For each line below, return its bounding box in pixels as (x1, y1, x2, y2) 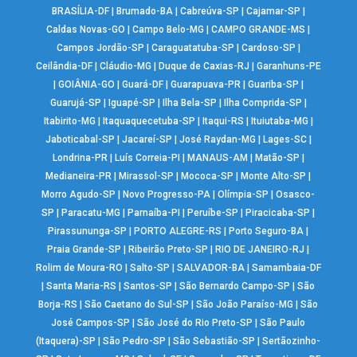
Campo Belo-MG (132, 23, 205, 35)
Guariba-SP (247, 78, 299, 90)
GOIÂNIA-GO (57, 78, 115, 90)
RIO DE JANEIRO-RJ (215, 243, 305, 255)
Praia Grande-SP (47, 243, 122, 255)
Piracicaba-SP (245, 206, 311, 218)
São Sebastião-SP (173, 335, 256, 347)
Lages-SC (262, 133, 307, 145)
